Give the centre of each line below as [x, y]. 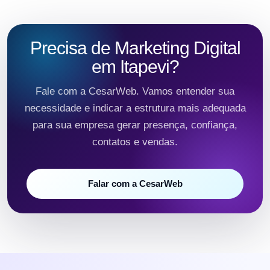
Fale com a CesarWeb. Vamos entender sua [135, 91]
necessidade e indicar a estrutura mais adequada [135, 108]
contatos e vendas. [135, 142]
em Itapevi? [135, 66]
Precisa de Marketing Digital [135, 48]
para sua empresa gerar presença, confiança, [135, 125]
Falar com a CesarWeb [135, 183]
